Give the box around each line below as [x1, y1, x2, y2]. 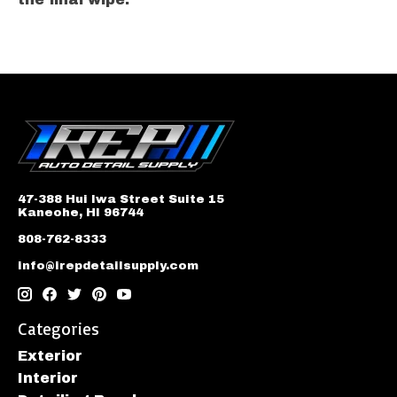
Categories [18, 318, 99, 340]
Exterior [18, 347, 82, 363]
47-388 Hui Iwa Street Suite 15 [18, 192, 224, 206]
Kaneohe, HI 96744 [18, 206, 144, 220]
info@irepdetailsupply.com [18, 259, 198, 273]
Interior [18, 370, 78, 385]
